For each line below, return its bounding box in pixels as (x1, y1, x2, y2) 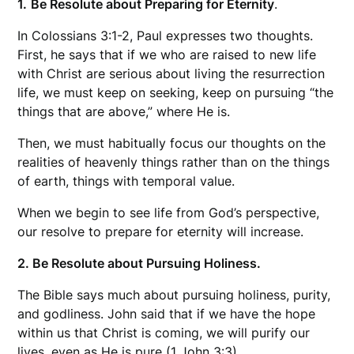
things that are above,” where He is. (17, 104, 231, 120)
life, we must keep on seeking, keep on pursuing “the (17, 85, 334, 101)
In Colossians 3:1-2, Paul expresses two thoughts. (17, 28, 314, 44)
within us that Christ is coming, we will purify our (17, 325, 311, 341)
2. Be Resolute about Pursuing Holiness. (17, 255, 262, 272)
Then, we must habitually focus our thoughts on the (17, 135, 326, 152)
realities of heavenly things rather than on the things (17, 154, 330, 171)
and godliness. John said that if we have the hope (17, 306, 316, 322)
